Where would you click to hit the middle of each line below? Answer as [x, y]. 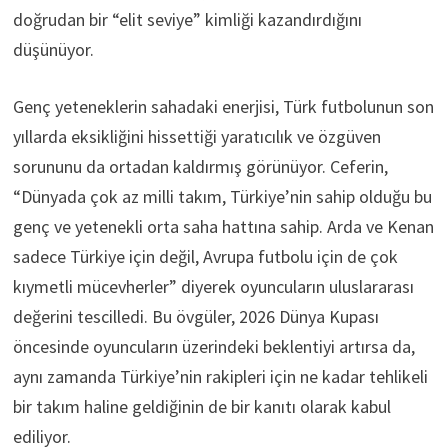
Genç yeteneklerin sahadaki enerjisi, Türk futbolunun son [223, 106]
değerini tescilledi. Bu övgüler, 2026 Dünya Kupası [195, 316]
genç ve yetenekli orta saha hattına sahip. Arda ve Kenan [223, 226]
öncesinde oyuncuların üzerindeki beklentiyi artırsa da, [213, 346]
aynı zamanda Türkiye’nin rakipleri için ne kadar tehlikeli [220, 376]
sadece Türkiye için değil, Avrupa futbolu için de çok [205, 256]
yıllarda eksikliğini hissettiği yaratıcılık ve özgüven [196, 136]
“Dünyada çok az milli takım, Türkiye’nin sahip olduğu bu [222, 196]
